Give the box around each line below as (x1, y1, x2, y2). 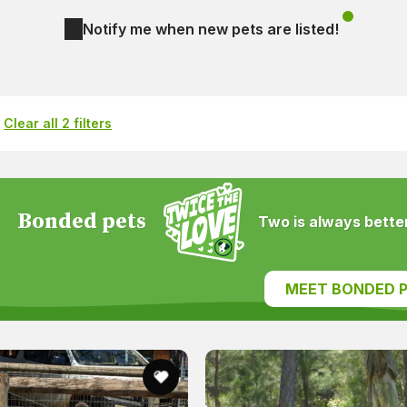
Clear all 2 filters (4, 114, 112, 131)
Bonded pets (17, 207, 147, 235)
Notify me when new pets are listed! (83, 19, 339, 38)
